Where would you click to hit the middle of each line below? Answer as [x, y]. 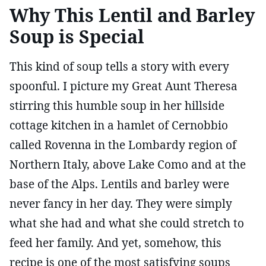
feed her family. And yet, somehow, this [115, 243]
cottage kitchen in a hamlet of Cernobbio [119, 125]
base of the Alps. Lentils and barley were [119, 184]
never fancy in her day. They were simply [121, 203]
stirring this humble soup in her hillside [117, 105]
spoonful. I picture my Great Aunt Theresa [123, 86]
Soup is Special [77, 36]
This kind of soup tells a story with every [119, 66]
